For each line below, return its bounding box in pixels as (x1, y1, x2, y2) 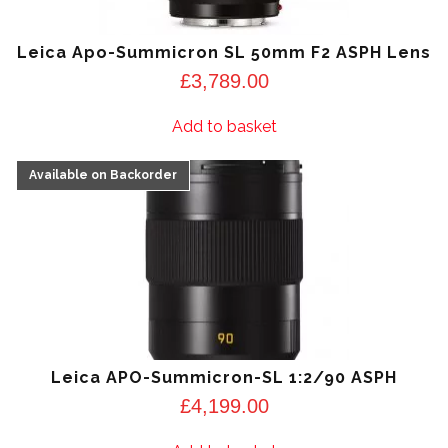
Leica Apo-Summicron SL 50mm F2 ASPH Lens (17, 43, 431, 63)
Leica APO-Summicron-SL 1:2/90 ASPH (51, 367, 397, 387)
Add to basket (171, 117, 277, 137)
